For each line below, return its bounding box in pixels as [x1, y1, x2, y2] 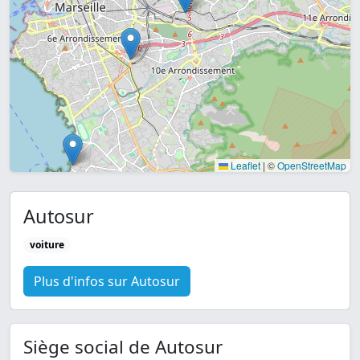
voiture [29, 238, 64, 252]
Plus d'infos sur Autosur [34, 272, 180, 291]
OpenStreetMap [277, 158, 346, 172]
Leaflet [228, 158, 260, 172]
